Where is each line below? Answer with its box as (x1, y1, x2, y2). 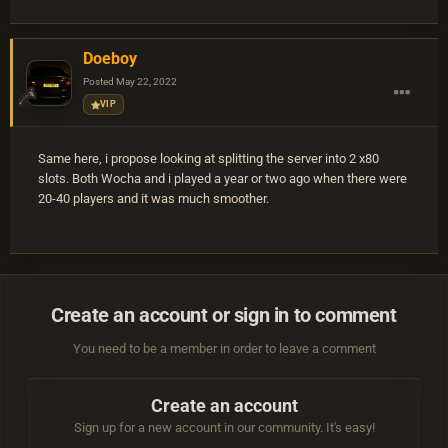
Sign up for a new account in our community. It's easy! (73, 420, 375, 436)
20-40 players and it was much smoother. (38, 191, 269, 207)
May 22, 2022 (116, 76, 177, 88)
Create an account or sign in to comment (51, 303, 397, 328)
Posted (83, 76, 116, 88)
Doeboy (83, 49, 137, 69)
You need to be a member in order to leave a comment (72, 341, 376, 357)
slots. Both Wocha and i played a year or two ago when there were (38, 171, 407, 187)
